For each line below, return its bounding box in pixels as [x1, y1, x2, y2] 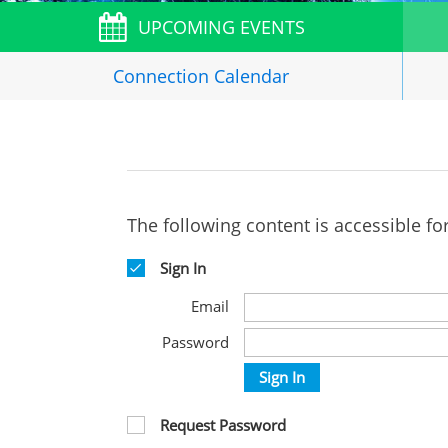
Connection [113, 64, 210, 88]
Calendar [209, 64, 290, 88]
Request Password [160, 414, 286, 435]
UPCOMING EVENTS [138, 15, 306, 39]
